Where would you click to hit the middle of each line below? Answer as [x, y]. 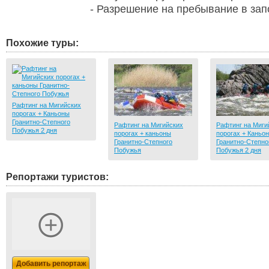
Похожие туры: [42, 43]
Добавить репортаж [51, 264]
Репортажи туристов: [57, 177]
